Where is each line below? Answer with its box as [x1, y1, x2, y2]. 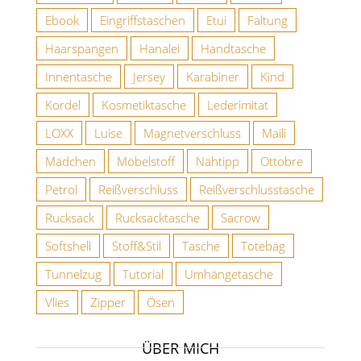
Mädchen [45, 152, 96, 169]
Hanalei [139, 39, 180, 56]
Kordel [45, 96, 81, 113]
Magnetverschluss [143, 124, 241, 141]
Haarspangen [45, 39, 118, 56]
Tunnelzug [45, 265, 102, 282]
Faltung [247, 11, 288, 28]
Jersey [133, 68, 165, 85]
